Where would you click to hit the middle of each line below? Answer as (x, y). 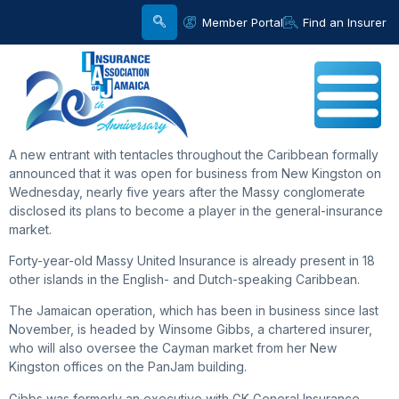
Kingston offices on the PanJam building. (128, 367)
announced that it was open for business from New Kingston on (195, 173)
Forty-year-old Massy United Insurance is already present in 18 (192, 261)
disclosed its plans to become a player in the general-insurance (196, 210)
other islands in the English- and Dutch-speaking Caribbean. (184, 279)
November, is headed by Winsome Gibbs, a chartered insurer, (191, 330)
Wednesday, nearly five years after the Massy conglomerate (187, 191)
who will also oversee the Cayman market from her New (173, 348)
